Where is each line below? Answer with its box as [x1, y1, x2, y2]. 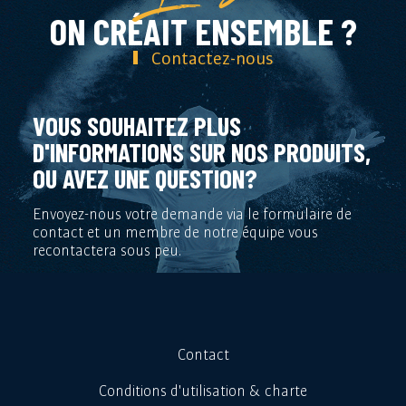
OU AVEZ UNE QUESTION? [32, 161, 257, 194]
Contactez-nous [150, 43, 274, 72]
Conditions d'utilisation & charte [99, 378, 307, 402]
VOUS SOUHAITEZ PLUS [32, 109, 241, 141]
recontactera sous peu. [32, 237, 181, 262]
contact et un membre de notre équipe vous [32, 219, 318, 244]
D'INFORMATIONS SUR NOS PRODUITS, [32, 135, 371, 168]
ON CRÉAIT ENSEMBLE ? [49, 7, 357, 53]
